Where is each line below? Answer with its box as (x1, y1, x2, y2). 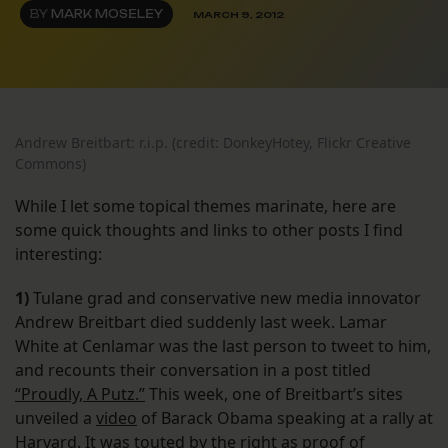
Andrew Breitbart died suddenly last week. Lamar (15, 311, 387, 334)
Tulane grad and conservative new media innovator (29, 287, 421, 310)
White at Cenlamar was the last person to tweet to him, (15, 335, 431, 358)
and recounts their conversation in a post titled (15, 359, 371, 382)
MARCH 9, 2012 (193, 8, 284, 20)
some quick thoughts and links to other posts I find (15, 219, 403, 242)
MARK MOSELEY (51, 7, 163, 22)
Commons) (15, 154, 86, 174)
